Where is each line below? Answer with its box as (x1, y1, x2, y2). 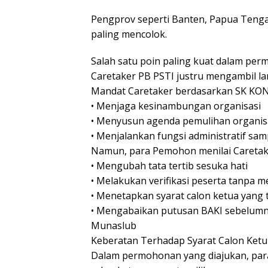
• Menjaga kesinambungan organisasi (91, 99, 261, 113)
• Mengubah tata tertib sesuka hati (91, 159, 248, 173)
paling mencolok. (91, 28, 167, 41)
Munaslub (91, 219, 136, 233)
